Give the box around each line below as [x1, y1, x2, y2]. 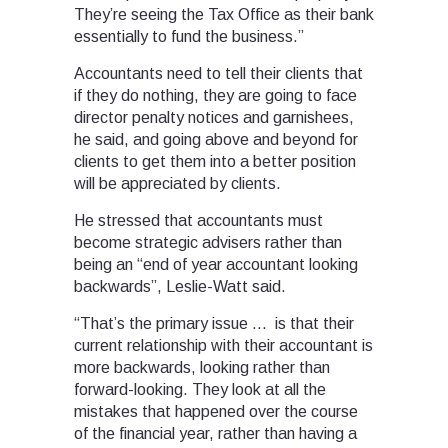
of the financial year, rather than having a [74, 425, 357, 443]
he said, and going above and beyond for [74, 131, 358, 149]
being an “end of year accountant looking [74, 256, 358, 274]
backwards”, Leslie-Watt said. [74, 278, 286, 296]
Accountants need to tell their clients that [74, 65, 363, 83]
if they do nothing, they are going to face [74, 87, 357, 105]
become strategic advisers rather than [74, 234, 342, 252]
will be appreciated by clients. [74, 175, 281, 193]
